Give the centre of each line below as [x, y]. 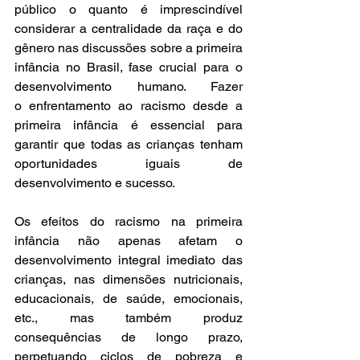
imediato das [205, 260]
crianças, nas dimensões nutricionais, [129, 279]
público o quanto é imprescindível [129, 9]
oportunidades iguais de [129, 164]
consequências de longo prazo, [129, 337]
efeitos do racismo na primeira [142, 221]
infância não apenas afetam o [129, 241]
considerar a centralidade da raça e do [129, 29]
